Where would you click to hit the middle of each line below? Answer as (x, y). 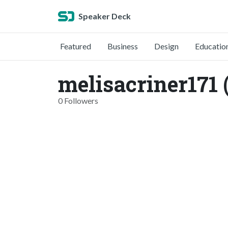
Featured (76, 46)
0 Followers (78, 101)
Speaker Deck (105, 16)
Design (166, 46)
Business (123, 46)
